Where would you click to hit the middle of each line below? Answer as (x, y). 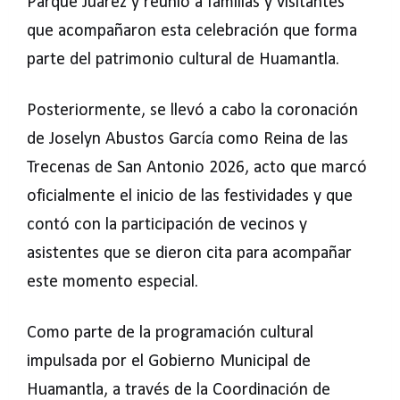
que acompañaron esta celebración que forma (192, 31)
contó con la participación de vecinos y (167, 225)
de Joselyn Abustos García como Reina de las (187, 139)
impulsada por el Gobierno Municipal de (169, 362)
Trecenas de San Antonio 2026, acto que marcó (197, 168)
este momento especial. (112, 282)
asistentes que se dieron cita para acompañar (189, 254)
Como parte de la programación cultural (170, 333)
